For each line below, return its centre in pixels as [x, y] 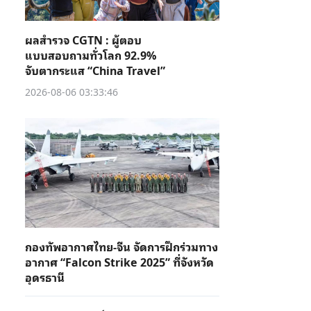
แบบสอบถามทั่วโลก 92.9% [91, 55]
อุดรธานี [45, 277]
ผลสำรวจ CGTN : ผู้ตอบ [83, 40]
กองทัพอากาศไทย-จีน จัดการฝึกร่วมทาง [121, 246]
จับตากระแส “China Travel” [95, 70]
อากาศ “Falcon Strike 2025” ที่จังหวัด [119, 262]
